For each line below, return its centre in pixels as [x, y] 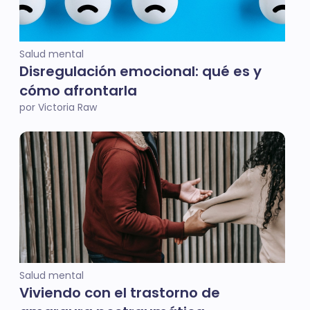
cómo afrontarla [78, 91]
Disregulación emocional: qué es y [140, 71]
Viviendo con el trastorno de [120, 293]
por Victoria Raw [58, 107]
